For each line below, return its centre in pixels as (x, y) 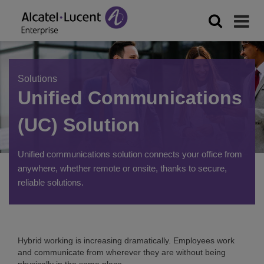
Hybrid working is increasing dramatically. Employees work (126, 240)
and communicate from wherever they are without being (122, 252)
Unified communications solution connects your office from (130, 154)
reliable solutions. (51, 182)
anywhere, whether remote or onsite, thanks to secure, (122, 168)
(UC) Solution (79, 125)
